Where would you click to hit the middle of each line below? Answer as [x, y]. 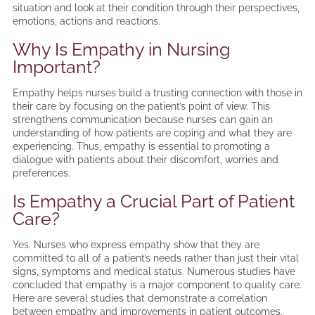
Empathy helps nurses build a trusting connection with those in [157, 93]
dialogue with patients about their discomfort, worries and [145, 160]
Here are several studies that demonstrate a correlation [140, 298]
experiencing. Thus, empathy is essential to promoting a [141, 147]
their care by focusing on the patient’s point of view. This [141, 107]
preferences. [41, 173]
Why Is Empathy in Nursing [121, 50]
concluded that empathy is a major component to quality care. [157, 285]
